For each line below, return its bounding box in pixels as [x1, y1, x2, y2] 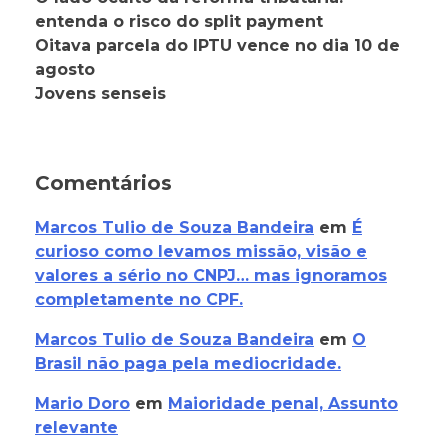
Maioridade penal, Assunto [168, 394, 398, 414]
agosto [35, 60, 95, 80]
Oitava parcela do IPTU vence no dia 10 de [35, 36, 400, 56]
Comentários [35, 171, 172, 196]
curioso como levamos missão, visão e [35, 242, 367, 262]
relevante [35, 418, 118, 438]
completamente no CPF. [35, 290, 243, 310]
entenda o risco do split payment [35, 12, 323, 32]
